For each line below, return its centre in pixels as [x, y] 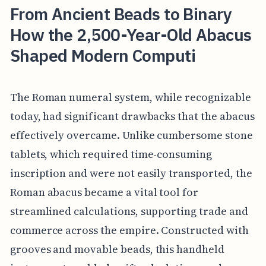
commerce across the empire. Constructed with [129, 230]
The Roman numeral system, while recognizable [130, 97]
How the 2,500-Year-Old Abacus [131, 35]
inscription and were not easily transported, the [131, 173]
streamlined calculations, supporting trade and [129, 211]
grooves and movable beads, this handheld [117, 249]
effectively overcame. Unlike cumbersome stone [131, 135]
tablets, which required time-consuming [111, 154]
